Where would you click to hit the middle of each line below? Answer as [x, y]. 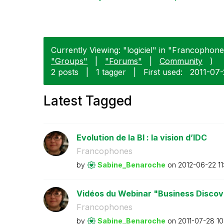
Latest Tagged [88, 100]
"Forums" [123, 61]
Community [181, 61]
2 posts [65, 72]
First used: [163, 72]
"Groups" [69, 61]
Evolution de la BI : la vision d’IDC [141, 137]
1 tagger [111, 72]
